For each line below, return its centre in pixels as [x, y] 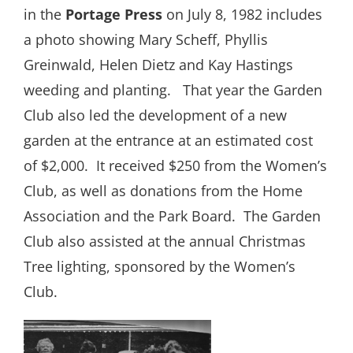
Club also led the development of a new [155, 115]
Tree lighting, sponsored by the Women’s [160, 267]
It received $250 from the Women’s [212, 166]
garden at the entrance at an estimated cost [168, 141]
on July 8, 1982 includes [242, 15]
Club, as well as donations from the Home [163, 191]
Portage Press [114, 15]
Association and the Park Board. [130, 216]
